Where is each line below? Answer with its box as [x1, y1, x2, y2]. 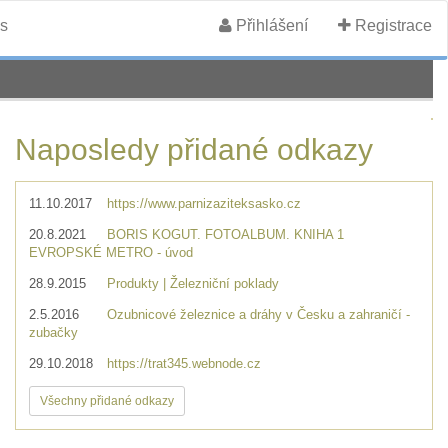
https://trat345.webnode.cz [107, 356, 261, 371]
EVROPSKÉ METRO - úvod [29, 245, 193, 260]
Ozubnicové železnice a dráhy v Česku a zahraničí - [107, 307, 410, 322]
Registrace [351, 17, 432, 34]
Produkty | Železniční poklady [107, 276, 279, 291]
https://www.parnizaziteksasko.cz [107, 196, 301, 211]
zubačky [29, 325, 78, 340]
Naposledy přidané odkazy [15, 133, 373, 166]
